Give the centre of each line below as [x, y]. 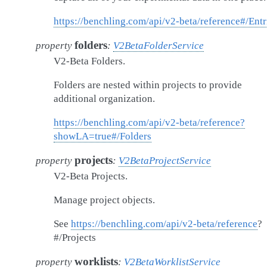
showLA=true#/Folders [103, 136]
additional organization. [104, 99]
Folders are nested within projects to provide [148, 85]
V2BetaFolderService [159, 46]
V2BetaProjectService [165, 161]
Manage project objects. [104, 200]
